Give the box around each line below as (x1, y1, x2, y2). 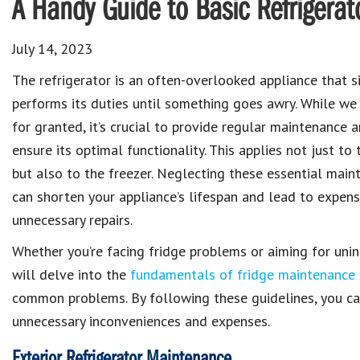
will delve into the (12, 265, 130, 284)
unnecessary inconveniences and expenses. (12, 312, 270, 330)
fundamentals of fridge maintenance (130, 265, 355, 284)
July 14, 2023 (12, 39, 92, 58)
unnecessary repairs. (12, 211, 133, 229)
